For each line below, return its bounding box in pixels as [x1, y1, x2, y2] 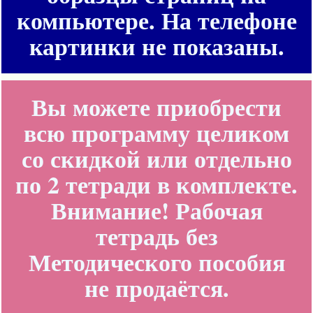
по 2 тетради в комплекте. [15, 166, 298, 202]
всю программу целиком [24, 115, 289, 150]
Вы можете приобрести [31, 89, 282, 124]
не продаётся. [84, 270, 229, 305]
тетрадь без [95, 218, 218, 254]
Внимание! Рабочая [50, 192, 263, 228]
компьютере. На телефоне [16, 2, 297, 38]
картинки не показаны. [29, 28, 284, 64]
